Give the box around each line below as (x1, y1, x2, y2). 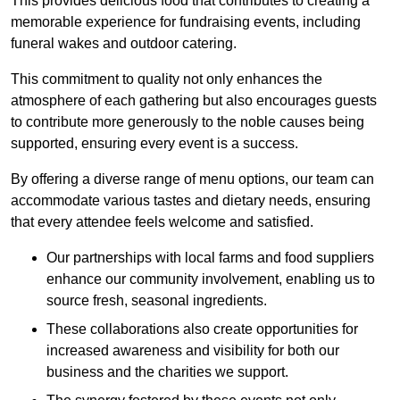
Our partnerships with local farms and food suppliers (46, 250, 374, 266)
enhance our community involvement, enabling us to (46, 271, 375, 287)
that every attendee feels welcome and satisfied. (11, 214, 313, 230)
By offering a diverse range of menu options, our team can (11, 171, 374, 187)
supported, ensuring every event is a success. (11, 136, 298, 152)
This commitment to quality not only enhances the (11, 71, 322, 87)
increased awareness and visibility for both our (46, 343, 339, 359)
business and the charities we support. (46, 364, 288, 380)
